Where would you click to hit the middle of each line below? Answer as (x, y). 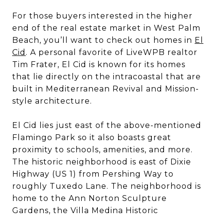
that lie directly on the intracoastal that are (107, 77)
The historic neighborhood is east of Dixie (102, 162)
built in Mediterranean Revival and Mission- (106, 89)
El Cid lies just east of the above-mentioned (107, 126)
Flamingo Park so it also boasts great (92, 138)
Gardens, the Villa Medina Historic (85, 211)
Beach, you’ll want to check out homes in (103, 40)
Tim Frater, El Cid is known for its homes (99, 65)
